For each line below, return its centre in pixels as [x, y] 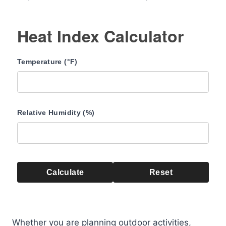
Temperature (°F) [47, 62]
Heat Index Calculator [100, 36]
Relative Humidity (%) [56, 112]
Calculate [65, 172]
